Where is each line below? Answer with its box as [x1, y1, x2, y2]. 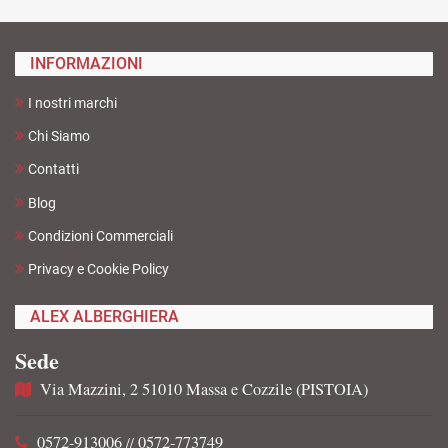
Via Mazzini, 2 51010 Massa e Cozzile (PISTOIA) [40, 378, 368, 401]
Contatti [28, 161, 79, 178]
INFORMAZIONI [30, 54, 143, 73]
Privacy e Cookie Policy [28, 261, 169, 278]
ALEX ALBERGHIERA [30, 307, 179, 327]
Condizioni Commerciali [28, 227, 173, 244]
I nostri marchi [28, 95, 117, 112]
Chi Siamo [28, 128, 90, 145]
